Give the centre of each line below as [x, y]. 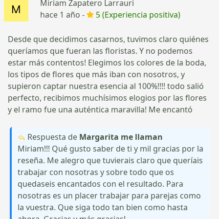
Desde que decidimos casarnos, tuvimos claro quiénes [108, 39]
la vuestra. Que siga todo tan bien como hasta [103, 207]
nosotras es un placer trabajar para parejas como [109, 195]
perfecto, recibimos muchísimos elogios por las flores [107, 98]
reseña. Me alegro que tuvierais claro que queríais [110, 160]
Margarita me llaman [121, 137]
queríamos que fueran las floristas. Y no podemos [100, 51]
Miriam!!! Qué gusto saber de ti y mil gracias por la [110, 148]
